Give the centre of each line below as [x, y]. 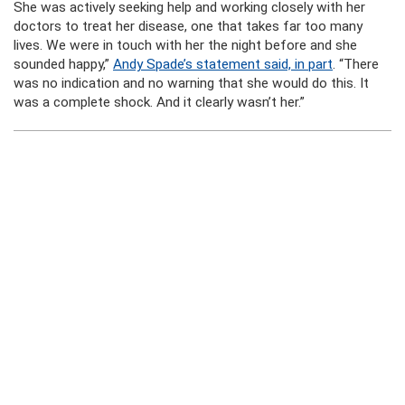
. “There [356, 64]
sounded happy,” [63, 64]
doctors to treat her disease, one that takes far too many [188, 26]
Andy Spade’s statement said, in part [223, 64]
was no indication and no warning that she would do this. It [191, 83]
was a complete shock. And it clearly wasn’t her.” [159, 102]
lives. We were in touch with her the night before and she [185, 45]
